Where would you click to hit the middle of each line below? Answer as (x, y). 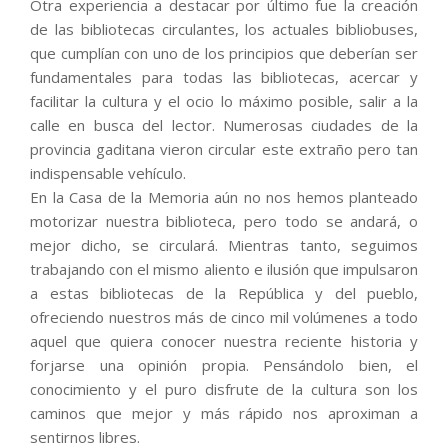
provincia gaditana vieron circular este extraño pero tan (224, 149)
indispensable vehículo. (108, 173)
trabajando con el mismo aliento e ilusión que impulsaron (224, 269)
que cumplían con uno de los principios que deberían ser (224, 53)
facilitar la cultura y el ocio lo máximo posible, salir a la (224, 101)
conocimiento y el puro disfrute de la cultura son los (224, 389)
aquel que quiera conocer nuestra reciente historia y (224, 341)
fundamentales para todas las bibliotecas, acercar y (224, 77)
